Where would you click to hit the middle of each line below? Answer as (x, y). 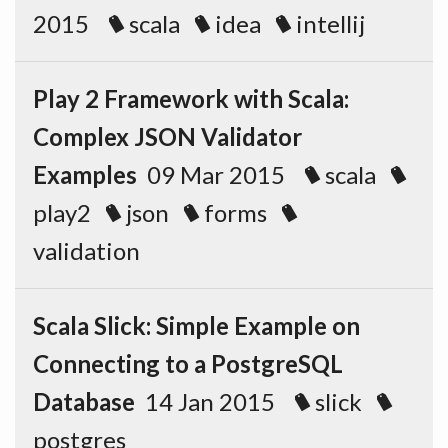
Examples (85, 174)
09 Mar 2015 (221, 174)
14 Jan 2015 (215, 401)
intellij (328, 23)
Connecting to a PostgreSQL (188, 363)
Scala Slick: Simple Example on (196, 325)
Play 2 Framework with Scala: (191, 98)
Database (84, 401)
